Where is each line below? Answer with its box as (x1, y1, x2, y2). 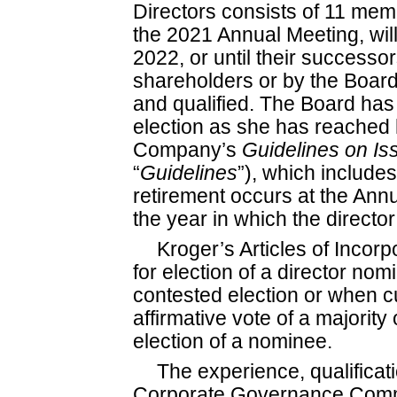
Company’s (133, 139, 242, 162)
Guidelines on (242, 139, 373, 162)
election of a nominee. (133, 331, 332, 354)
